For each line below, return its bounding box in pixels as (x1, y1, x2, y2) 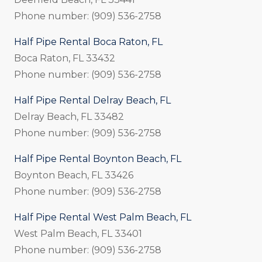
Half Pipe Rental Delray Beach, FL (14, 94, 171, 106)
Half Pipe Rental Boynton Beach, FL (14, 153, 181, 164)
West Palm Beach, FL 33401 (14, 227, 142, 239)
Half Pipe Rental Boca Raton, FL (14, 36, 163, 47)
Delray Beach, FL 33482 (14, 111, 124, 122)
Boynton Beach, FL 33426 (14, 169, 133, 181)
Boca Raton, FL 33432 (14, 52, 115, 64)
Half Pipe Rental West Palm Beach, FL (14, 211, 191, 223)
